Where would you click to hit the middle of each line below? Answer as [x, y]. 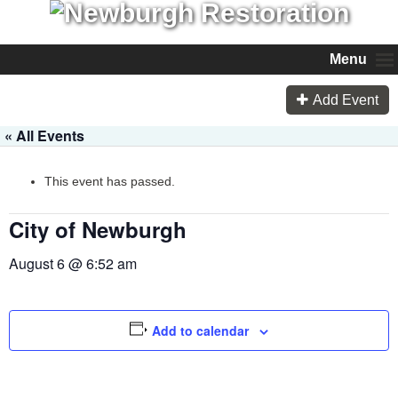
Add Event [346, 100]
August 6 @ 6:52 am [73, 263]
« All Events [44, 135]
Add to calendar [201, 330]
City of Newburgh [98, 229]
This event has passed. [110, 181]
